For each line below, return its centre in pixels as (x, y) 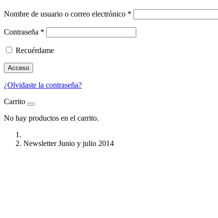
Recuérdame (35, 51)
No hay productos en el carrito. (51, 118)
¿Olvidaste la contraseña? (43, 85)
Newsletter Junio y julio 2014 (69, 144)
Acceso (18, 68)
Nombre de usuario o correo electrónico (66, 14)
